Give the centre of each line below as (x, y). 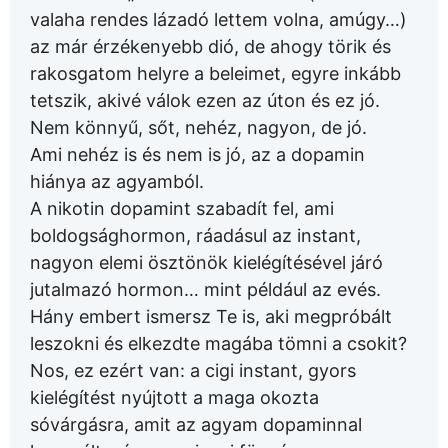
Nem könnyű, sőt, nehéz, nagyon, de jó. (198, 128)
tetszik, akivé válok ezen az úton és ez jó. (205, 101)
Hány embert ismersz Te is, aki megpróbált (211, 317)
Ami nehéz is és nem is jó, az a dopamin (197, 155)
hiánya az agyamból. (117, 182)
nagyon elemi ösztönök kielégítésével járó (206, 263)
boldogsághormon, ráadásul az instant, (195, 236)
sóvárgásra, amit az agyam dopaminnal (196, 425)
